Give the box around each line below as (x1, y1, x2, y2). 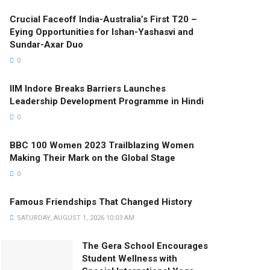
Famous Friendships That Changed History (10, 196, 192, 207)
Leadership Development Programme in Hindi (10, 95, 204, 107)
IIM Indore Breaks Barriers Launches (10, 83, 166, 94)
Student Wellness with (82, 253, 177, 264)
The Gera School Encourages (82, 240, 208, 251)
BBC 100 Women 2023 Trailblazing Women (10, 139, 194, 151)
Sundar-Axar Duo (10, 39, 83, 50)
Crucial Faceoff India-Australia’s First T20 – (10, 13, 197, 25)
